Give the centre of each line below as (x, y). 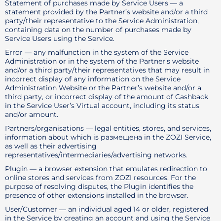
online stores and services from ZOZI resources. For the (100, 178)
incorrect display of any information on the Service (93, 79)
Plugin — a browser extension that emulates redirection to (106, 169)
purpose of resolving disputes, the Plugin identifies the (99, 186)
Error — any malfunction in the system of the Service (97, 52)
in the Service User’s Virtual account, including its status (102, 106)
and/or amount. (32, 114)
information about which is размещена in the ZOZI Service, (108, 137)
